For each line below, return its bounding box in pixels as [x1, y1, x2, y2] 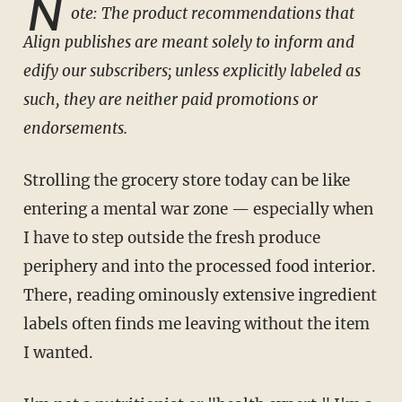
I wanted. [22, 343, 93, 363]
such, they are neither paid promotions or [22, 90, 318, 110]
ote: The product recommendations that [70, 4, 354, 24]
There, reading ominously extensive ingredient [22, 285, 377, 306]
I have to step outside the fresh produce [22, 228, 320, 249]
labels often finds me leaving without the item [22, 314, 370, 335]
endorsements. [22, 118, 127, 139]
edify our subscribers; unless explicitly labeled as [22, 61, 361, 82]
